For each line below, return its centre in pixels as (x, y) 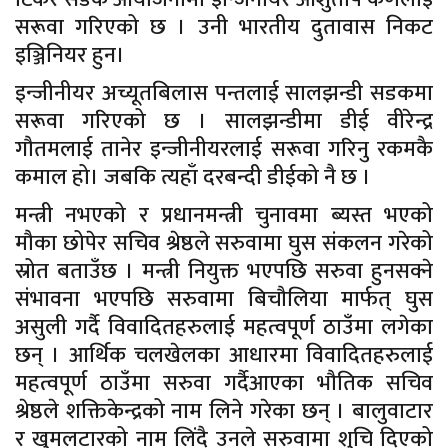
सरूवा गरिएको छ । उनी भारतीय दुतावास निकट (224, 28)
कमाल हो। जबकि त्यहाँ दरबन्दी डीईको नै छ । (193, 178)
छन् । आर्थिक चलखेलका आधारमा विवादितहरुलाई (224, 356)
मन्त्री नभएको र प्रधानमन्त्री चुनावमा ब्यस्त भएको (224, 216)
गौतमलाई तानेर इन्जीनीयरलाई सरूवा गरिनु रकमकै (224, 150)
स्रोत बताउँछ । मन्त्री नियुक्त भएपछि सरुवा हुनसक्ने (224, 272)
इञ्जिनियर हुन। (70, 56)
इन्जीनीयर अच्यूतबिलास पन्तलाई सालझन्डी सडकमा (224, 94)
